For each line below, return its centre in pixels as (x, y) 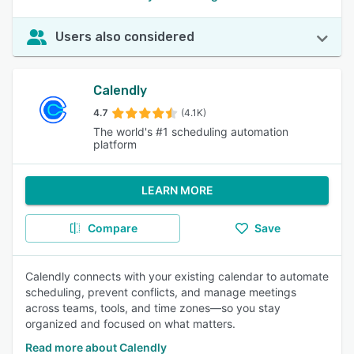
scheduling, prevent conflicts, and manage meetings (161, 292)
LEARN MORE (177, 190)
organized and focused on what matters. (130, 324)
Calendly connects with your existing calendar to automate (177, 276)
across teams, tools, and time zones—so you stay (153, 308)
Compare (112, 228)
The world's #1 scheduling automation (191, 132)
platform (115, 144)
